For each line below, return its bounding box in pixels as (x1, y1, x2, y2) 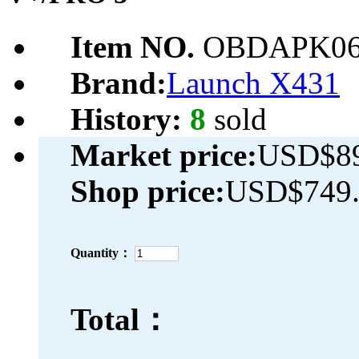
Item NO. (71, 30, 203, 65)
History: (71, 102, 190, 137)
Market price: (71, 138, 257, 173)
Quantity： (71, 246, 131, 260)
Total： (71, 302, 171, 337)
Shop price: (71, 174, 225, 209)
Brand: (71, 66, 167, 101)
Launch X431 (167, 66, 340, 101)
